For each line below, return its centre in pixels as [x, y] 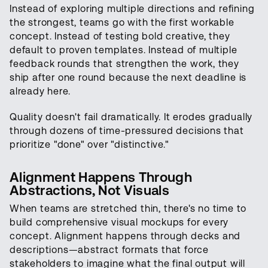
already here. [40, 92]
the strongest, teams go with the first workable [122, 23]
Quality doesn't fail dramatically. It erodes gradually [131, 117]
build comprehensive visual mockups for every [119, 223]
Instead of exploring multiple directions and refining [132, 9]
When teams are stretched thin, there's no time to [128, 209]
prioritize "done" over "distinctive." [89, 145]
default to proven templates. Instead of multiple [124, 50]
